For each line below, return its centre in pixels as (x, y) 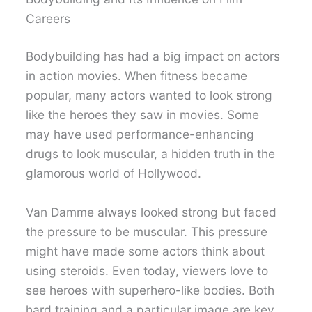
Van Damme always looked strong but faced (151, 212)
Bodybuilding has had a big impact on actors (153, 56)
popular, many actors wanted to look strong (149, 95)
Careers (48, 19)
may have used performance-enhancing (140, 134)
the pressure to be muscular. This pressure (147, 231)
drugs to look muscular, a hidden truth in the (151, 154)
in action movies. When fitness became (137, 76)
